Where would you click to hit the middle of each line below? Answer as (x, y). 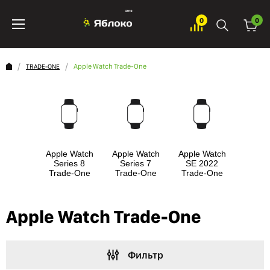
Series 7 (136, 163)
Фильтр (145, 255)
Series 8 (69, 163)
